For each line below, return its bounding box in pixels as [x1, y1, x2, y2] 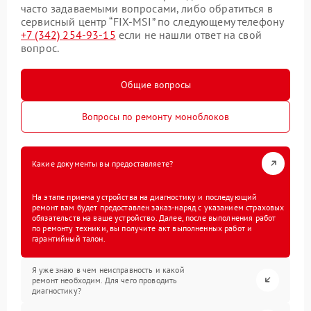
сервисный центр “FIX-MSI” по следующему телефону [21, 14, 284, 28]
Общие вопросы [120, 78, 191, 91]
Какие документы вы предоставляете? [32, 158, 174, 169]
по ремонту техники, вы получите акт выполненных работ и [32, 222, 253, 233]
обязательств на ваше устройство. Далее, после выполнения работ [32, 212, 276, 223]
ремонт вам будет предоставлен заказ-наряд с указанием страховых [32, 201, 285, 212]
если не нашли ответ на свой [115, 27, 262, 42]
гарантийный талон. [32, 233, 106, 244]
